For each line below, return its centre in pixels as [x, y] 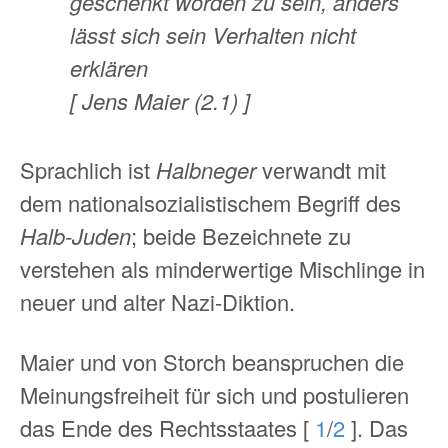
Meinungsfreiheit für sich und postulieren [214, 394]
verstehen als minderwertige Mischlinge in [222, 269]
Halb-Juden [75, 236]
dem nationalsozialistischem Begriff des [210, 203]
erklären [109, 67]
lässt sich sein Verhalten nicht [213, 34]
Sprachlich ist [88, 170]
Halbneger [206, 170]
